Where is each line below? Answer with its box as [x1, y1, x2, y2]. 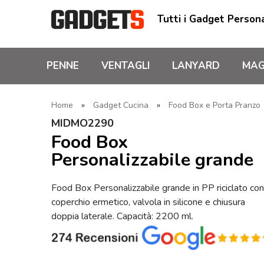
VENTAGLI [101, 59, 150, 72]
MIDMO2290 [51, 116, 114, 130]
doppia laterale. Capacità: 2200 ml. [51, 209, 193, 223]
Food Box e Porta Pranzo [169, 100, 260, 111]
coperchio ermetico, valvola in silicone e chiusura [51, 195, 245, 209]
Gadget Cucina [93, 100, 148, 111]
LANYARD [172, 59, 220, 72]
